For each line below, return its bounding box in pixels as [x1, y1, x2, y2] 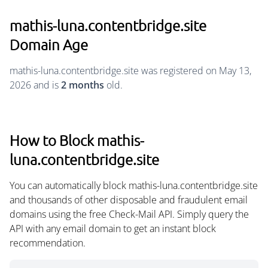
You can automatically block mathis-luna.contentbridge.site [10, 179, 258, 192]
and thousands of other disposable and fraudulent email [10, 193, 248, 206]
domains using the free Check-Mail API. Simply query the [10, 208, 249, 221]
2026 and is [10, 78, 61, 92]
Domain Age [10, 35, 88, 53]
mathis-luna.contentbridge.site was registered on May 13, [10, 64, 251, 77]
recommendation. [10, 236, 86, 249]
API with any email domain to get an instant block [10, 222, 216, 235]
